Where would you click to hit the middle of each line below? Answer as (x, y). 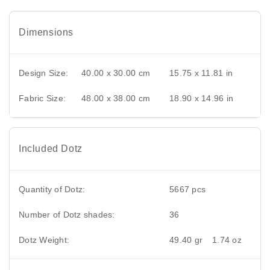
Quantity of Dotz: (52, 189)
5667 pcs (187, 189)
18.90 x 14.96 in (201, 98)
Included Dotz (51, 148)
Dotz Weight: (44, 240)
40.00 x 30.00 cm (116, 73)
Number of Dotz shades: (67, 214)
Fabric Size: (42, 98)
